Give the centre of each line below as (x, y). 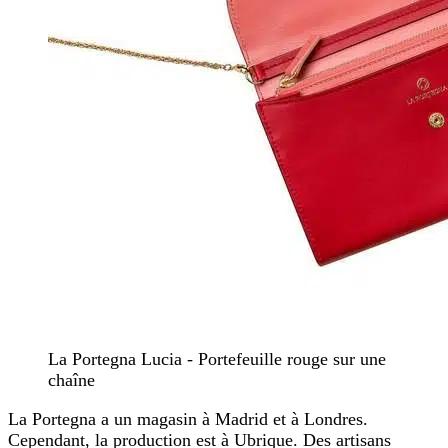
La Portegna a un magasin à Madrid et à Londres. (188, 419)
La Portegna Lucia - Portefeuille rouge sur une (217, 359)
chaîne (71, 380)
